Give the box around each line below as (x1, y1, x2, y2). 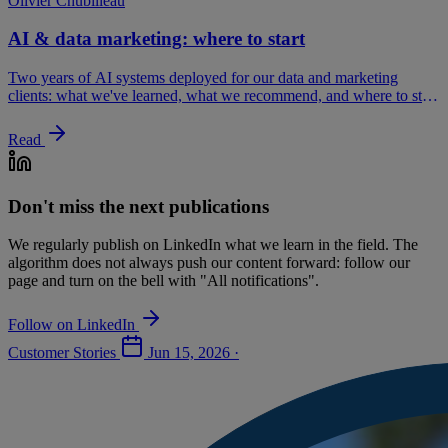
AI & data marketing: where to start (8, 28, 305, 50)
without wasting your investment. (8, 104, 218, 122)
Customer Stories (8, 344, 120, 362)
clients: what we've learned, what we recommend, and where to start (8, 86, 438, 104)
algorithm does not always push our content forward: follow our (8, 254, 410, 272)
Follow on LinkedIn (8, 316, 135, 334)
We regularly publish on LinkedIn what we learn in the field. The (8, 236, 418, 254)
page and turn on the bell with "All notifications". (8, 272, 319, 290)
